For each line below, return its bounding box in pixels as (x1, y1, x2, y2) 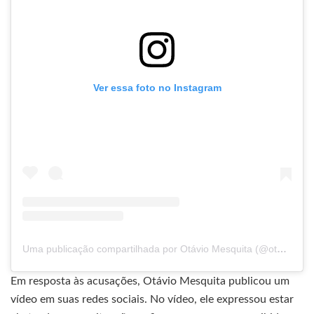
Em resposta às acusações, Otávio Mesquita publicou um (11, 275, 289, 287)
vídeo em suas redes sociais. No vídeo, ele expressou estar (11, 294, 294, 306)
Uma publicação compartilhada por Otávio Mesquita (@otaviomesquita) (277, 243, 287, 255)
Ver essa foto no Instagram (93, 81, 221, 93)
